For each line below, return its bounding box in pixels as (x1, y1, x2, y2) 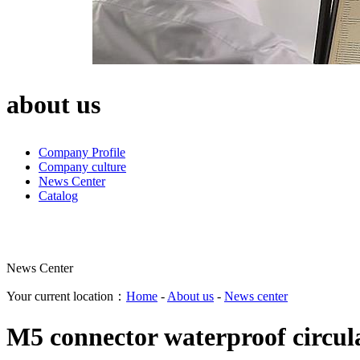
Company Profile (39, 145, 125, 159)
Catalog (39, 189, 78, 202)
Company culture (39, 160, 126, 174)
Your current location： (6, 289, 126, 303)
